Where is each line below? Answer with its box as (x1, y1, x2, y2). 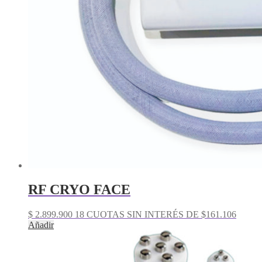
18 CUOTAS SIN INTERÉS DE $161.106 (73, 209, 236, 220)
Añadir (28, 220, 54, 230)
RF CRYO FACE (28, 182, 130, 198)
